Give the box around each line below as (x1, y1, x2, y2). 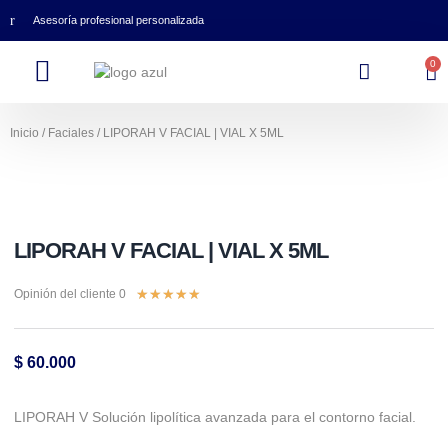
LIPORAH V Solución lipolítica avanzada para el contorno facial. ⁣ (14, 409, 420, 426)
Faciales (48, 126, 94, 140)
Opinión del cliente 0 (14, 287, 126, 301)
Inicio (10, 126, 39, 140)
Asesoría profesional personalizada (32, 14, 204, 26)
